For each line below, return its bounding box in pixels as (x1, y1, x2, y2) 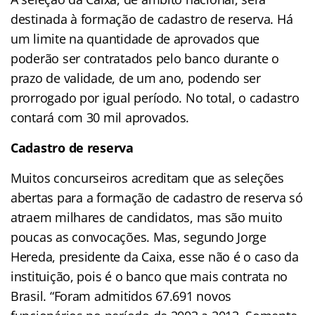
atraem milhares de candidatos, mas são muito (11, 209, 283, 226)
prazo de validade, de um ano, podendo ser (11, 70, 261, 87)
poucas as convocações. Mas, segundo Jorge (11, 229, 266, 246)
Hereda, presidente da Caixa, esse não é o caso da (11, 248, 299, 266)
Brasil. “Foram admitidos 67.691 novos (11, 288, 232, 305)
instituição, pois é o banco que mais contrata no (11, 268, 288, 285)
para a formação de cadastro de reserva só (56, 189, 303, 207)
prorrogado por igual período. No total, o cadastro (11, 89, 300, 107)
